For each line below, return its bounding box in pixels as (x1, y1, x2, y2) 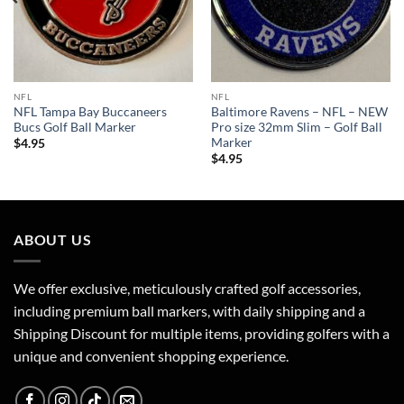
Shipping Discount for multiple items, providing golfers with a (14, 325, 390, 343)
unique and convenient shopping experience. (14, 347, 289, 365)
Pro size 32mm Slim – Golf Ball (210, 119, 382, 134)
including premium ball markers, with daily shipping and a (14, 302, 365, 320)
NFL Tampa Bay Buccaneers (13, 104, 167, 119)
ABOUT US (14, 230, 92, 248)
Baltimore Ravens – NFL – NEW (210, 104, 388, 119)
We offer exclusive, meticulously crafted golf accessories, (14, 280, 361, 298)
